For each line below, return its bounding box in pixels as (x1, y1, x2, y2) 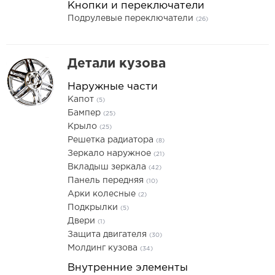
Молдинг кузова (68, 244, 140, 252)
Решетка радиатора (68, 136, 156, 144)
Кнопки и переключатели (68, 1, 204, 10)
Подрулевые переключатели (68, 15, 196, 22)
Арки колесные (68, 190, 138, 198)
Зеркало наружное (68, 150, 153, 157)
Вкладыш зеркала (68, 163, 149, 171)
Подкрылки (68, 204, 120, 211)
